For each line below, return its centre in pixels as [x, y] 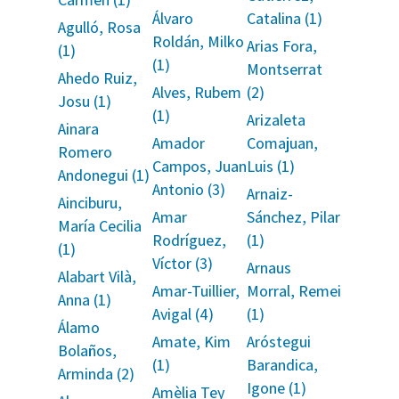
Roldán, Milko [198, 41]
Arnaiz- [270, 194]
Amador [178, 143]
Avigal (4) [183, 314]
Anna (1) [84, 300]
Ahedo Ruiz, [97, 78]
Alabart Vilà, [97, 277]
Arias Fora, [282, 46]
